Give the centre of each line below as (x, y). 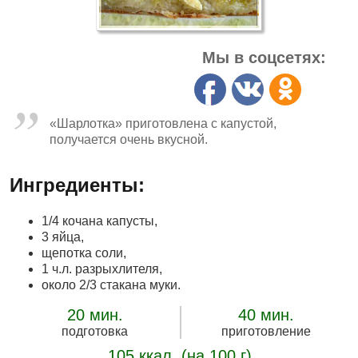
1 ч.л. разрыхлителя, (102, 269)
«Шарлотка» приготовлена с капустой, (163, 123)
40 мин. (266, 315)
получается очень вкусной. (129, 139)
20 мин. (95, 315)
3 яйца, (63, 237)
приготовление (266, 331)
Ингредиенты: (77, 185)
